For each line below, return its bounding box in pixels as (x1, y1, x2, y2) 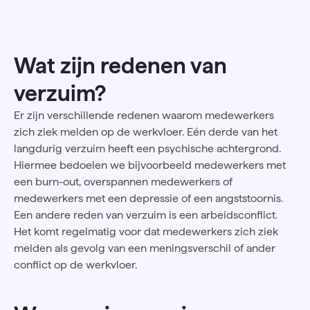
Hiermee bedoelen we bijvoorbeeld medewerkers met (14, 158, 286, 172)
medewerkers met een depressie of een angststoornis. (14, 192, 283, 206)
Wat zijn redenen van (14, 53, 227, 80)
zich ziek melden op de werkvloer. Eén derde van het (14, 125, 277, 139)
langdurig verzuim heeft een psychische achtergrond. (14, 142, 281, 156)
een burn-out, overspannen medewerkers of (14, 175, 232, 189)
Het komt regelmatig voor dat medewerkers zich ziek (14, 225, 278, 239)
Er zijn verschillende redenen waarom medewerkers (14, 109, 274, 122)
